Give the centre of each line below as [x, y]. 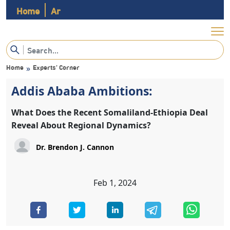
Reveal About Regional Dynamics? [81, 125]
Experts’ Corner [56, 67]
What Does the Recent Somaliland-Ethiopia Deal [110, 112]
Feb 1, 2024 [115, 183]
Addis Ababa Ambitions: [82, 91]
